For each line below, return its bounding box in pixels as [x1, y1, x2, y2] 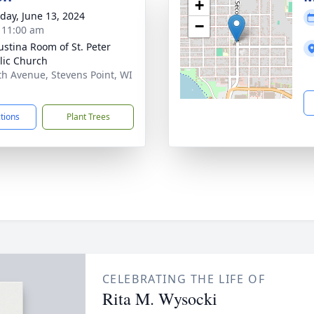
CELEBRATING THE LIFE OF [102, 271, 266, 287]
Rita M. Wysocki [102, 287, 217, 310]
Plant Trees [66, 111, 110, 123]
